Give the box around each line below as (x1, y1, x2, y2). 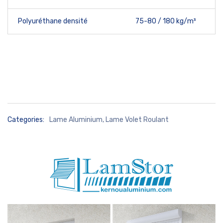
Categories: (7, 115, 44, 124)
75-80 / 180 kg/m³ (135, 17, 196, 25)
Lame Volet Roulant (106, 115, 169, 124)
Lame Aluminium (49, 115, 103, 124)
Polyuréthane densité (18, 17, 88, 25)
